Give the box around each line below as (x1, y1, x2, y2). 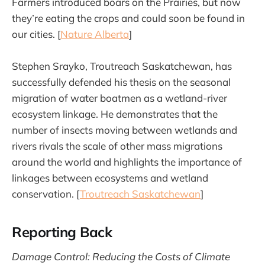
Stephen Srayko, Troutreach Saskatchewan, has (12, 59, 232, 72)
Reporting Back (12, 223, 112, 241)
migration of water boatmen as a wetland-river (12, 91, 227, 104)
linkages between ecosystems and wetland (12, 171, 208, 184)
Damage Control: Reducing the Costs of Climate (12, 250, 230, 263)
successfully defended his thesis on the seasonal (12, 75, 231, 88)
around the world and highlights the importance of (12, 155, 242, 168)
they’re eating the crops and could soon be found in (12, 11, 245, 24)
